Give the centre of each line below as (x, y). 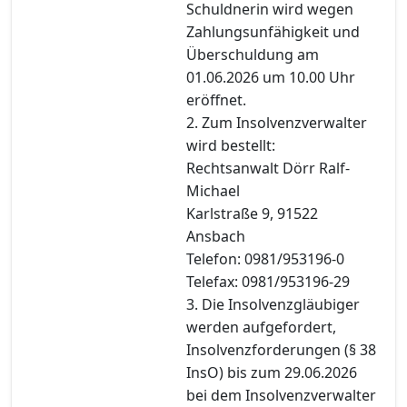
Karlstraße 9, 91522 (252, 213)
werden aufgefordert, (261, 327)
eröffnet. (216, 99)
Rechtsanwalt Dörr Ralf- (268, 168)
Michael (213, 190)
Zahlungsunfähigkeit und (273, 31)
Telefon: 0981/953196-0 (265, 258)
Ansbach (216, 236)
